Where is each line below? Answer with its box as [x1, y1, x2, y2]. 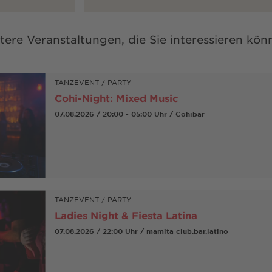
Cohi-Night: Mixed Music [54, 92, 178, 104]
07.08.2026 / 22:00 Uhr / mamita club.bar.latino [54, 226, 228, 236]
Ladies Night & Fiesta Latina [54, 209, 197, 222]
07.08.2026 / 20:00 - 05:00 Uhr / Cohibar [54, 109, 205, 118]
